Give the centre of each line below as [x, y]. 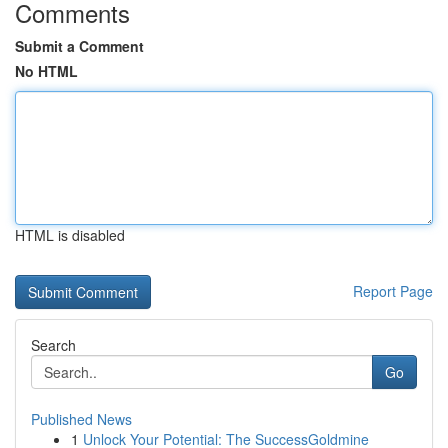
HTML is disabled [70, 235]
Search [53, 345]
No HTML [46, 71]
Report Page [393, 291]
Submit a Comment [79, 46]
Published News [81, 419]
